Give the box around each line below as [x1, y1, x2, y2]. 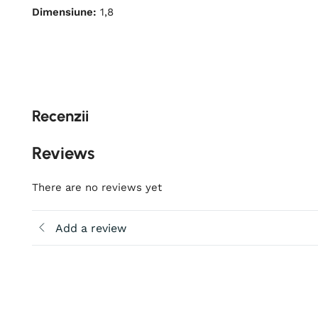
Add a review [55, 221, 126, 235]
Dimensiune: [32, 6, 97, 19]
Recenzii [32, 106, 89, 126]
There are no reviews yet [32, 181, 162, 194]
